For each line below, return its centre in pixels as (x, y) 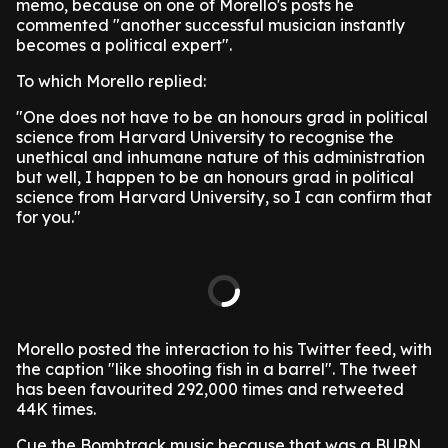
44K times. (56, 409)
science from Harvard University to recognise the (205, 137)
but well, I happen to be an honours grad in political (215, 177)
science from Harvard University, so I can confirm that (224, 197)
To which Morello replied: (111, 81)
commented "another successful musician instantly (210, 25)
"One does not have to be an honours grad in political (222, 117)
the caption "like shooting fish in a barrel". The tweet (216, 369)
